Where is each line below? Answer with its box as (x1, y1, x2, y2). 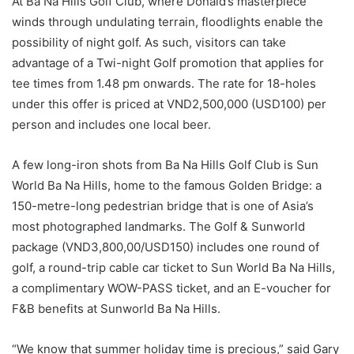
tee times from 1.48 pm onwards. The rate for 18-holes (12, 76, 316, 92)
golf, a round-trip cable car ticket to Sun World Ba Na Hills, (12, 260, 335, 276)
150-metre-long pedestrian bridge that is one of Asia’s (12, 198, 314, 214)
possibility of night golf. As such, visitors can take (12, 35, 286, 51)
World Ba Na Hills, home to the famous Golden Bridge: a (12, 178, 322, 194)
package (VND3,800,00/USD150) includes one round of (12, 239, 319, 255)
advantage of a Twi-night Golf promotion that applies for (12, 55, 324, 71)
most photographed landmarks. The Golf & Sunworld (12, 219, 305, 235)
